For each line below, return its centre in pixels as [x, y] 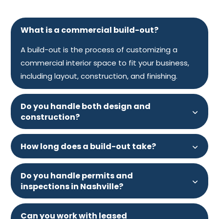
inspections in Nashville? [72, 186]
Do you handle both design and [86, 106]
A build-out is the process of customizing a [99, 49]
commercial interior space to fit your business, [105, 63]
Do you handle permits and [77, 175]
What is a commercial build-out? [90, 30]
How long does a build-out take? [88, 146]
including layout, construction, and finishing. [99, 76]
